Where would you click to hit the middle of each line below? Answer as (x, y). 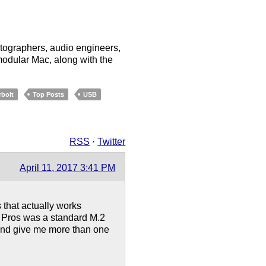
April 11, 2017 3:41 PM (68, 168)
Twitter (112, 142)
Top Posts (49, 94)
